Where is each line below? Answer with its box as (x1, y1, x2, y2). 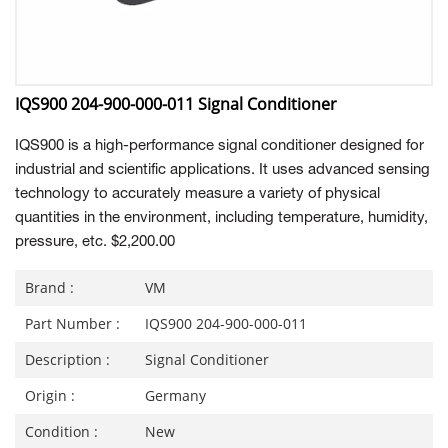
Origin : (25, 386, 75, 405)
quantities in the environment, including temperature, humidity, (15, 211, 428, 225)
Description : (25, 350, 110, 369)
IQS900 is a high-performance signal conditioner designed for (15, 139, 424, 153)
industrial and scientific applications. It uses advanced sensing (15, 163, 430, 177)
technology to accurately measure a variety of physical (15, 187, 380, 201)
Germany (145, 386, 206, 405)
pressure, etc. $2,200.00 (15, 235, 179, 249)
